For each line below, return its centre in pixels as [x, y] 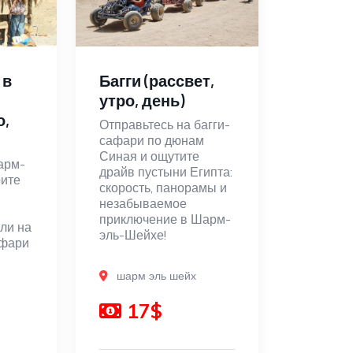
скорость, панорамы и [163, 188]
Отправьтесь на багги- [164, 125]
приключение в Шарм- [165, 219]
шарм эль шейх [156, 276]
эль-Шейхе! [132, 235]
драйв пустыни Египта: [165, 172]
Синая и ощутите [149, 156]
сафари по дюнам [151, 141]
